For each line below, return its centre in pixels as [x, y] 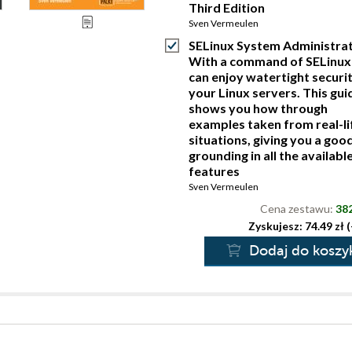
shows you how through [258, 108]
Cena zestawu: [298, 209]
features [214, 171]
